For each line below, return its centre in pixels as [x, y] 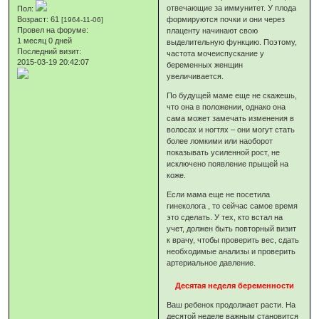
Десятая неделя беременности [234, 286]
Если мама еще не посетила [219, 195]
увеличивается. [195, 77]
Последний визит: [49, 52]
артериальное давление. [211, 263]
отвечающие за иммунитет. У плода [232, 8]
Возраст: [33, 20]
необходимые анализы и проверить [231, 252]
